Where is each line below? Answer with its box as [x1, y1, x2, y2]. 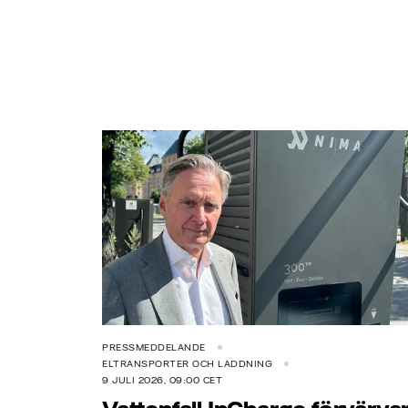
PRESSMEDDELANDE [102, 342, 206, 354]
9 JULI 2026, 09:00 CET [102, 374, 222, 387]
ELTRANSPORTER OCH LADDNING [102, 358, 272, 371]
